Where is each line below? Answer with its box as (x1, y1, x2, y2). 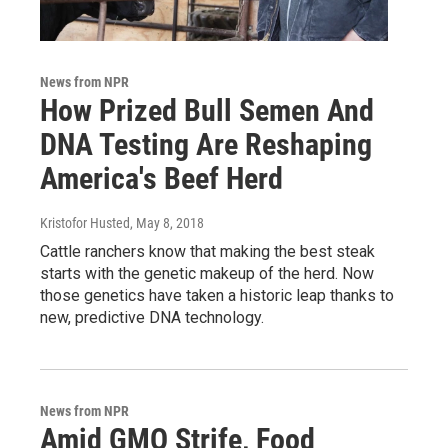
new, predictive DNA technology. (40, 307, 264, 327)
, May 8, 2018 (130, 214, 204, 231)
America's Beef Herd (40, 160, 283, 196)
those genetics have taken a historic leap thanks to (40, 285, 394, 305)
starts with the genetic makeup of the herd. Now (40, 263, 374, 283)
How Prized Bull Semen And (40, 92, 374, 128)
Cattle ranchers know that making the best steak (40, 241, 375, 261)
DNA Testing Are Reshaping (40, 126, 372, 162)
